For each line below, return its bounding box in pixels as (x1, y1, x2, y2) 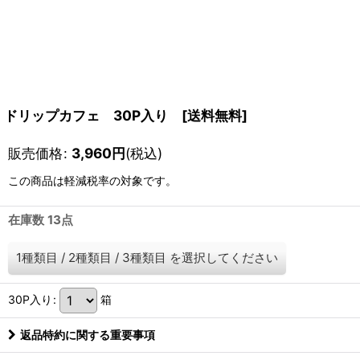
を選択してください (170, 250, 278, 265)
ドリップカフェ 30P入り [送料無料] (4, 107, 247, 124)
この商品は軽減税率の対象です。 (8, 174, 177, 187)
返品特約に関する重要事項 (20, 328, 155, 342)
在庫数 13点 (8, 212, 73, 227)
